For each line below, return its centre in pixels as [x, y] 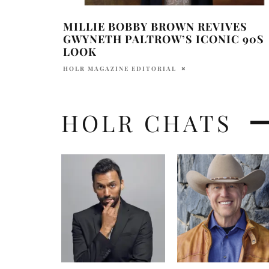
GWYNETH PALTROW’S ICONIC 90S [164, 39]
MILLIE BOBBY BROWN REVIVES [155, 26]
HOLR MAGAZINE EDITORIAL [120, 68]
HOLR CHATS [147, 122]
